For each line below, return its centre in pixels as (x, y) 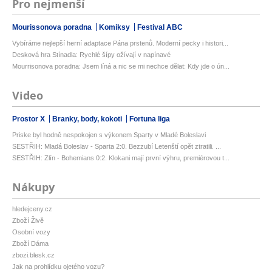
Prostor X (29, 119)
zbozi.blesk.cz (33, 255)
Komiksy (115, 28)
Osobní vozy (31, 232)
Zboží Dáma (30, 244)
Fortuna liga (150, 119)
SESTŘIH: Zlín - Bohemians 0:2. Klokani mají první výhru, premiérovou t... (121, 158)
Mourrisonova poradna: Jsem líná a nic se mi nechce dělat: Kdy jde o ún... (121, 66)
